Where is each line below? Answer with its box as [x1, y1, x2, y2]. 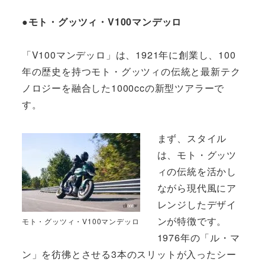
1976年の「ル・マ [157, 230, 240, 244]
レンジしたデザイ [157, 197, 237, 211]
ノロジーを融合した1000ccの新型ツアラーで [21, 81, 225, 95]
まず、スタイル [157, 131, 227, 145]
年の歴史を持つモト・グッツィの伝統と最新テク [21, 64, 241, 79]
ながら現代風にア [157, 180, 237, 195]
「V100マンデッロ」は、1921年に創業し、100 [21, 48, 236, 62]
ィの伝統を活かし [157, 164, 237, 178]
